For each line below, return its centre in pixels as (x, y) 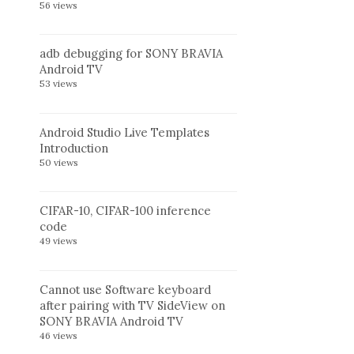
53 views (58, 84)
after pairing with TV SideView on (132, 305)
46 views (58, 335)
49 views (58, 241)
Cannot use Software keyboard (125, 289)
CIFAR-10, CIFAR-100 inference (125, 211)
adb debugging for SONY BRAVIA (131, 54)
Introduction (74, 148)
